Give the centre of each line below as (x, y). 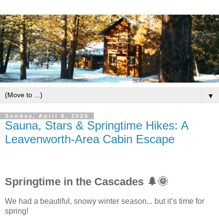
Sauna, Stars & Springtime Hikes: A (97, 125)
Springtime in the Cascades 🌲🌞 (87, 182)
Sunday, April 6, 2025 (47, 116)
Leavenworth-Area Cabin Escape (90, 139)
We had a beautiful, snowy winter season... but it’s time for (105, 201)
